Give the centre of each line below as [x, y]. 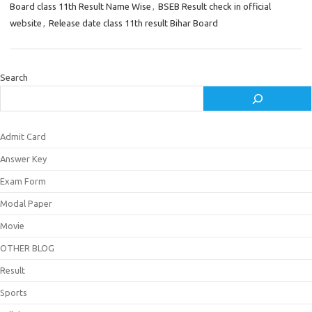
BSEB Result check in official [214, 6]
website [26, 23]
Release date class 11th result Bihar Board [133, 23]
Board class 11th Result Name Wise [80, 6]
